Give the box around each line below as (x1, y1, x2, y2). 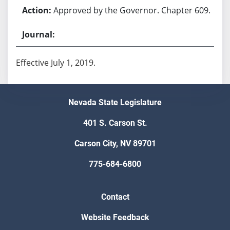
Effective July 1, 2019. (15, 56, 95, 68)
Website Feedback (81, 213, 149, 223)
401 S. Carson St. (83, 118, 147, 128)
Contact (101, 192, 129, 202)
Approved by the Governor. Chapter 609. (53, 4, 210, 16)
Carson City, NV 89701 (74, 139, 156, 149)
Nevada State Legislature (68, 98, 162, 108)
